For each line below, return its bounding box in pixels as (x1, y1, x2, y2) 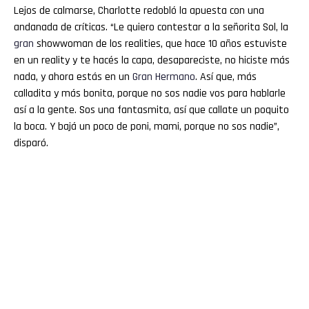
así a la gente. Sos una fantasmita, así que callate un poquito (14, 102, 289, 117)
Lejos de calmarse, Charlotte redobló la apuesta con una (14, 3, 264, 18)
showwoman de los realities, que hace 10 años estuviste (34, 36, 287, 51)
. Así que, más (195, 69, 257, 84)
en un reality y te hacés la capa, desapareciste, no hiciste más (14, 52, 290, 68)
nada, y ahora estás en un (14, 69, 132, 84)
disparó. (14, 135, 48, 150)
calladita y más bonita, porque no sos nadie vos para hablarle (14, 86, 286, 101)
